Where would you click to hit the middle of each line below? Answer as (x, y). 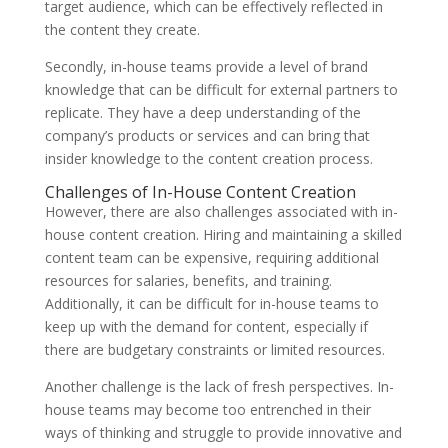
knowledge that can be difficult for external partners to (221, 90)
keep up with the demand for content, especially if (206, 327)
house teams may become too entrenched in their (207, 410)
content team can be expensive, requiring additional (211, 258)
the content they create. (122, 30)
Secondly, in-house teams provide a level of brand (206, 67)
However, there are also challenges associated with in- (221, 212)
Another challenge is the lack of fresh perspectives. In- (219, 387)
